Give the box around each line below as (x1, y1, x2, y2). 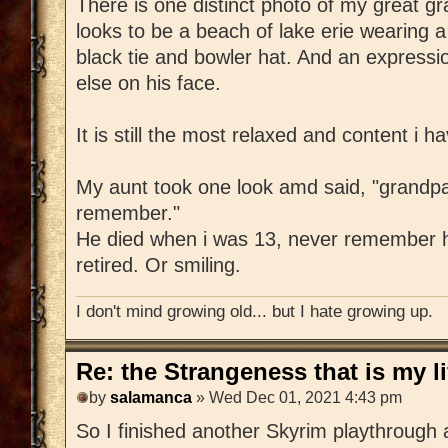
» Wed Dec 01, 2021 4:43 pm (192, 389, 402, 407)
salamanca (110, 389, 192, 407)
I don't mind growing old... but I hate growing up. (76, 300, 433, 321)
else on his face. (76, 72, 221, 95)
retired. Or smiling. (76, 254, 241, 277)
